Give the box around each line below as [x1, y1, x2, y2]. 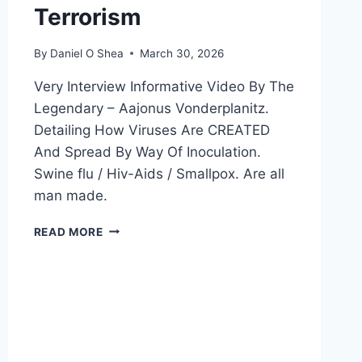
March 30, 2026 [139, 46, 224, 60]
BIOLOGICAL [102, 221, 177, 234]
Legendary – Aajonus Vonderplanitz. [33, 99, 269, 116]
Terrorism [33, 3, 141, 32]
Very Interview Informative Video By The [33, 78, 294, 95]
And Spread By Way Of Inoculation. [33, 143, 261, 160]
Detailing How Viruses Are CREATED [33, 121, 270, 138]
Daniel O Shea [49, 46, 124, 60]
